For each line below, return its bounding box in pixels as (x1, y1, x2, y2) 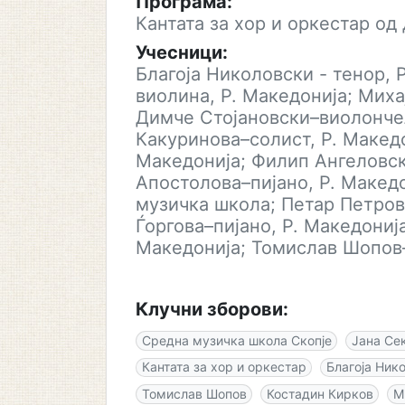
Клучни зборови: (136, 298, 288, 320)
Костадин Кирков (266, 385, 373, 401)
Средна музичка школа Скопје (141, 332, 332, 348)
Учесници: (136, 42, 228, 63)
